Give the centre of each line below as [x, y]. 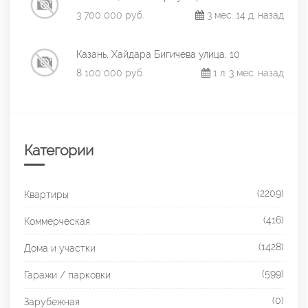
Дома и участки [60, 248]
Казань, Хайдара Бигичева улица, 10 [158, 54]
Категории [59, 150]
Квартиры [46, 195]
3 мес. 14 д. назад [244, 15]
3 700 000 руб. [110, 15]
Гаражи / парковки [67, 275]
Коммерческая [57, 221]
